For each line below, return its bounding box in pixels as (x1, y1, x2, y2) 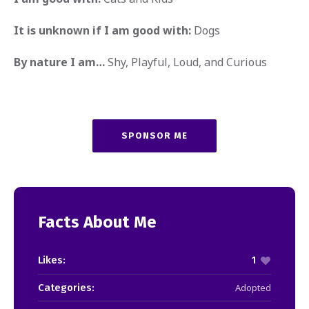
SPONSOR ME (121, 130, 188, 141)
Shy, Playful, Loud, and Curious (107, 54, 267, 70)
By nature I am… (13, 54, 108, 70)
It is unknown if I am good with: (13, 22, 191, 38)
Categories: (38, 281, 94, 294)
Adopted (235, 281, 271, 294)
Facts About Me (38, 212, 157, 232)
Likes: (38, 253, 66, 266)
